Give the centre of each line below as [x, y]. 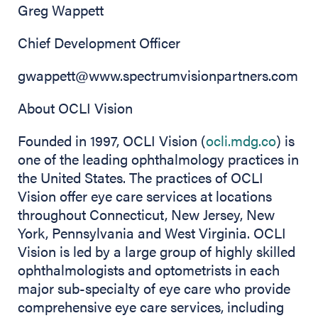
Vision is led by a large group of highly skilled [157, 251]
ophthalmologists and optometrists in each [149, 270]
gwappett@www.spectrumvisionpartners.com [158, 75]
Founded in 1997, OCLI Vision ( [112, 141]
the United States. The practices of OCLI [141, 177]
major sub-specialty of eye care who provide [154, 288]
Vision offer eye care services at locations [145, 196]
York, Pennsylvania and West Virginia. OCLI [152, 233]
